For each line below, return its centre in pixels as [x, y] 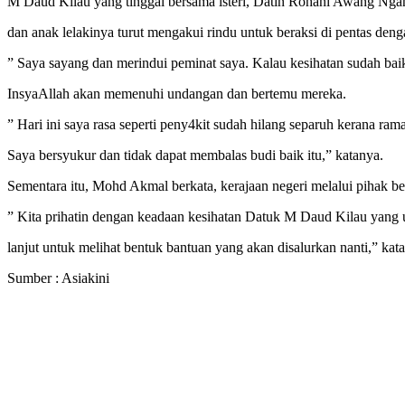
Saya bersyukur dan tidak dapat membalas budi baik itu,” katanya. [195, 155]
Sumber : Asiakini [58, 278]
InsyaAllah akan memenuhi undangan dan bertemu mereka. [177, 94]
